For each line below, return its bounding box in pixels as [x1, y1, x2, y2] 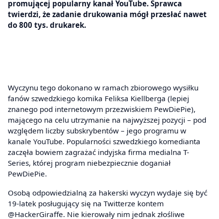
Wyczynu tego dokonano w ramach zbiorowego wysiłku [8, 82, 198, 92]
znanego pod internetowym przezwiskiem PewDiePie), [8, 104, 196, 114]
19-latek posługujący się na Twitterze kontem [8, 198, 164, 209]
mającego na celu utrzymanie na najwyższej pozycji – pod [8, 114, 206, 125]
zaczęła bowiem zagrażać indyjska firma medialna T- [8, 147, 189, 157]
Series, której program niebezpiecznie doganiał [8, 157, 171, 168]
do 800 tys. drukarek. [8, 20, 86, 30]
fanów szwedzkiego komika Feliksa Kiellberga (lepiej [8, 93, 189, 103]
